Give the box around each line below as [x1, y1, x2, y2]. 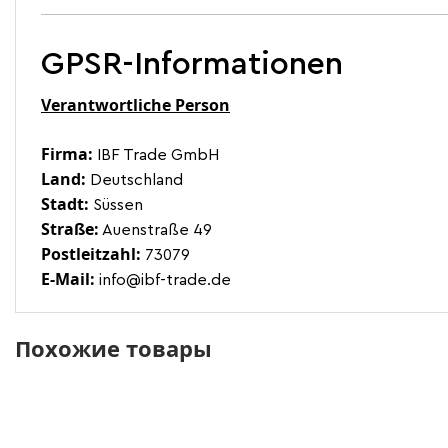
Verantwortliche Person [41, 94, 230, 117]
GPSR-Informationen [41, 48, 343, 81]
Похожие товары [15, 333, 212, 364]
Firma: [41, 143, 93, 166]
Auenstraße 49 [99, 222, 212, 239]
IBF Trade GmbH [93, 147, 220, 164]
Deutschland [86, 172, 183, 189]
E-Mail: [41, 268, 95, 291]
